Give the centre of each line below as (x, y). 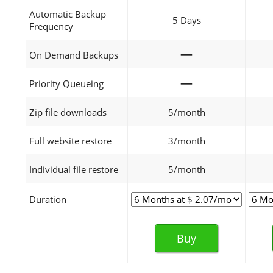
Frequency (51, 26)
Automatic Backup (68, 14)
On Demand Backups (74, 55)
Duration (48, 199)
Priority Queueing (66, 83)
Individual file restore (74, 169)
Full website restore (70, 141)
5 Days (186, 20)
